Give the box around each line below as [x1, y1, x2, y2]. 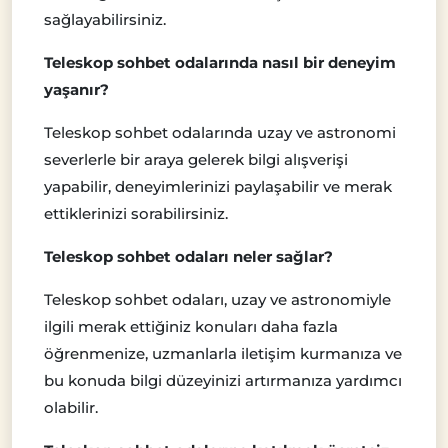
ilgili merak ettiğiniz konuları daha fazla [44, 316, 338, 336]
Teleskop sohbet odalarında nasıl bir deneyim [44, 52, 396, 72]
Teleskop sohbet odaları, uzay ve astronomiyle [44, 289, 391, 309]
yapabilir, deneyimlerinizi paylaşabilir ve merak [44, 176, 392, 196]
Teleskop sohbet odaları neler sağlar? [44, 246, 333, 266]
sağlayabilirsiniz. [44, 9, 166, 29]
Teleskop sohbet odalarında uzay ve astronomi [44, 122, 396, 142]
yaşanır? [44, 79, 109, 99]
